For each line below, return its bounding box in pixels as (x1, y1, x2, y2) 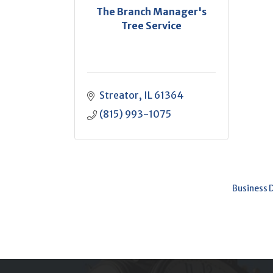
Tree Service (121, 19, 182, 32)
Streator (99, 89, 139, 101)
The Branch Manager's (96, 5, 207, 18)
